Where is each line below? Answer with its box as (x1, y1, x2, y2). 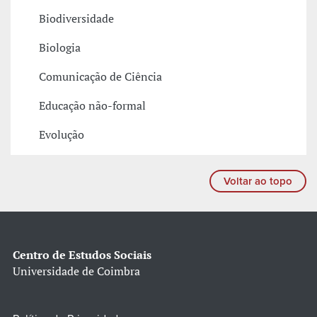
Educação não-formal (39, 98, 146, 114)
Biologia (39, 40, 81, 56)
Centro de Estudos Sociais (13, 247, 151, 263)
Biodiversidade (39, 11, 114, 27)
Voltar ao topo (224, 175, 292, 188)
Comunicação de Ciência (39, 69, 162, 85)
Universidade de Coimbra (13, 263, 140, 279)
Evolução (39, 127, 84, 143)
